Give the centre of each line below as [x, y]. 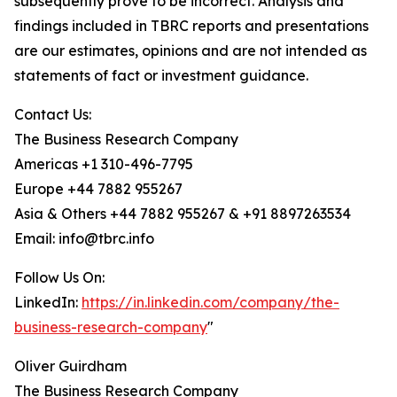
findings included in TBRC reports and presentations [191, 26]
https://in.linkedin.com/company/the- [210, 303]
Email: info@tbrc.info [84, 239]
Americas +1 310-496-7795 [104, 164]
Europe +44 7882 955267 [98, 189]
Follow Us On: [59, 278]
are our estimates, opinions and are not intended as [191, 51]
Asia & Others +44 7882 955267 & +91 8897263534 [183, 214]
